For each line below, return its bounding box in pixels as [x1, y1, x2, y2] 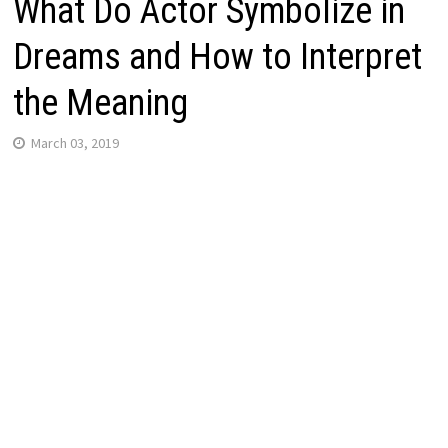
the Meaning [12, 81, 188, 124]
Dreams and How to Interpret [12, 35, 422, 78]
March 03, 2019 [30, 133, 119, 152]
